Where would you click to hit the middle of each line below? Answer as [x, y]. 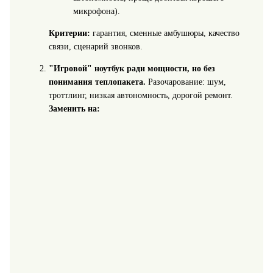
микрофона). [96, 12]
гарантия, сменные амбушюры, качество [165, 34]
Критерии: [69, 34]
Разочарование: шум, [186, 82]
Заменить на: [74, 109]
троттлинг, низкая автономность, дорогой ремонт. [140, 96]
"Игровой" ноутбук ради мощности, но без [132, 69]
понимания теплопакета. [97, 82]
